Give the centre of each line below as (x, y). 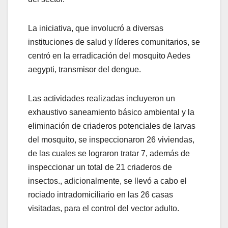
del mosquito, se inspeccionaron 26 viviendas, (111, 139)
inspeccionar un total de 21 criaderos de (100, 167)
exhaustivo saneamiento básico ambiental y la (111, 112)
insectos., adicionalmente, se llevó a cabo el (107, 181)
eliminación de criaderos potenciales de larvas (112, 126)
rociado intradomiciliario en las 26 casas (101, 194)
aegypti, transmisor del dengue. (84, 69)
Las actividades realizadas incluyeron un (102, 98)
